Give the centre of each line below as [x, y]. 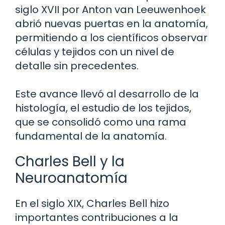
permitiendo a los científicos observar [111, 37]
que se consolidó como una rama [101, 122]
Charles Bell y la [70, 161]
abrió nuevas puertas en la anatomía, [111, 23]
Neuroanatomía [71, 178]
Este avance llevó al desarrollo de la [107, 94]
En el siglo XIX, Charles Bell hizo [92, 203]
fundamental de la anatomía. [91, 136]
